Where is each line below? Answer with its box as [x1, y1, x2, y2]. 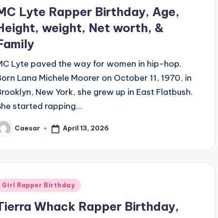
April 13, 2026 [63, 124, 109, 132]
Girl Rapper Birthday [2, 181, 75, 189]
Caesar [15, 124, 40, 132]
